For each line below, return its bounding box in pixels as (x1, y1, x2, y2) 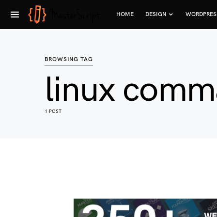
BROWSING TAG (45, 56, 93, 63)
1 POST (45, 108, 62, 114)
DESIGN (145, 10, 167, 18)
